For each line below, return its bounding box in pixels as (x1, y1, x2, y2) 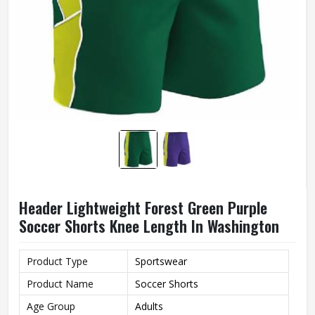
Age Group (27, 300, 75, 313)
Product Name (27, 277, 94, 290)
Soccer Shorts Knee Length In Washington (19, 214, 279, 237)
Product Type (27, 255, 88, 268)
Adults (135, 300, 163, 313)
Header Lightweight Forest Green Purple (19, 196, 267, 219)
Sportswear (135, 255, 187, 268)
